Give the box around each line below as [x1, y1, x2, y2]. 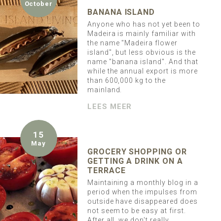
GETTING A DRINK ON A [87, 156, 183, 166]
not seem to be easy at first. [87, 207, 186, 215]
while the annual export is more [87, 67, 198, 75]
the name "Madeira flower [87, 39, 178, 47]
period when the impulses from [87, 188, 197, 196]
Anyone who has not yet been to [87, 20, 200, 29]
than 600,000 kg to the [87, 76, 166, 85]
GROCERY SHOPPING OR [87, 147, 187, 157]
